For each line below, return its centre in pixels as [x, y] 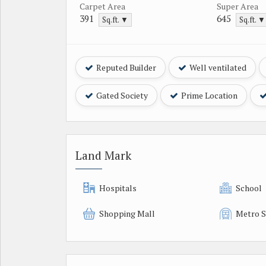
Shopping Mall [127, 213]
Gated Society [121, 95]
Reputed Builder [125, 67]
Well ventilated [217, 67]
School [249, 188]
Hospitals [118, 188]
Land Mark [103, 155]
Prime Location [208, 95]
